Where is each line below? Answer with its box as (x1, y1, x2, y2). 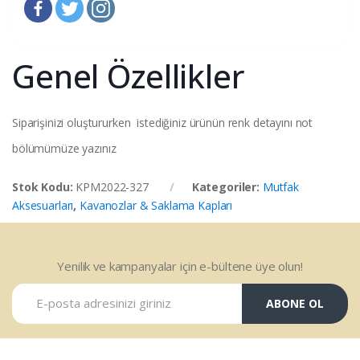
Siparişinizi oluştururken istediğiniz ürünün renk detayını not (12, 114, 313, 130)
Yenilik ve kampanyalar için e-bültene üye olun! (57, 257, 303, 274)
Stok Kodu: (12, 178, 76, 194)
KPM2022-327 (76, 178, 149, 194)
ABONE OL (265, 296, 324, 312)
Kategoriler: (191, 178, 263, 194)
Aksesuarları (12, 197, 74, 213)
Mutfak (262, 178, 300, 194)
